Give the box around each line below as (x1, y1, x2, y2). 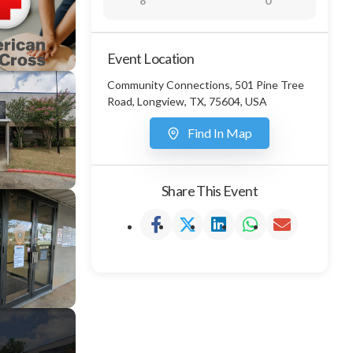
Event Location (107, 50, 195, 67)
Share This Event (162, 182, 258, 199)
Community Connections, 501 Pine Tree (107, 78, 304, 91)
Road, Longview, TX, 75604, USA (107, 95, 267, 108)
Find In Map (188, 125, 252, 140)
